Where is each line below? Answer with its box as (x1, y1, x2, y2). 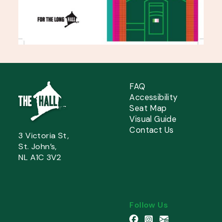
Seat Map (129, 103, 167, 114)
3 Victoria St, (18, 130, 69, 141)
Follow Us (129, 199, 168, 210)
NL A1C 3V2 (18, 152, 61, 163)
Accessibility (129, 92, 178, 103)
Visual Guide (129, 114, 177, 125)
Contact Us (129, 125, 174, 136)
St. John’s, (18, 141, 57, 152)
